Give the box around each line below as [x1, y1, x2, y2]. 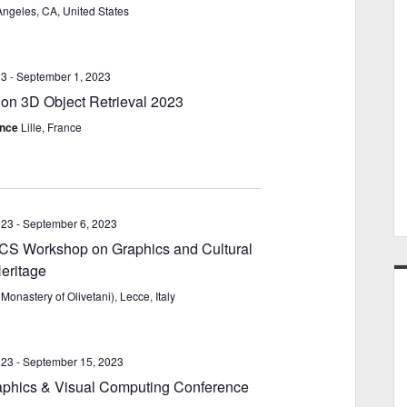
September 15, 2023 [23, 353, 124, 369]
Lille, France [20, 119, 82, 134]
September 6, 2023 [23, 215, 117, 231]
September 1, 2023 [15, 68, 111, 84]
